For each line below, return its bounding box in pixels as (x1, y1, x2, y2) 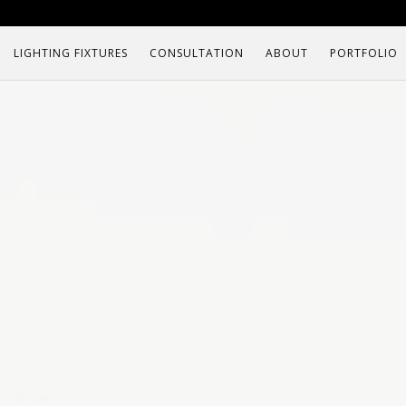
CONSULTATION (150, 45, 244, 61)
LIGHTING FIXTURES (14, 45, 128, 61)
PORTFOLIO (330, 45, 398, 61)
